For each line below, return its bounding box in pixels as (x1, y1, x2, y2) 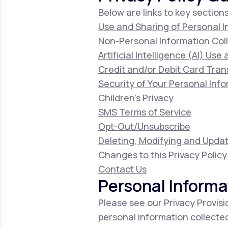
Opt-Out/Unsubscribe (98, 120, 190, 132)
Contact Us (98, 163, 147, 175)
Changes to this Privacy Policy (98, 149, 227, 161)
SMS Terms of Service (98, 106, 191, 118)
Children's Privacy (98, 92, 174, 104)
